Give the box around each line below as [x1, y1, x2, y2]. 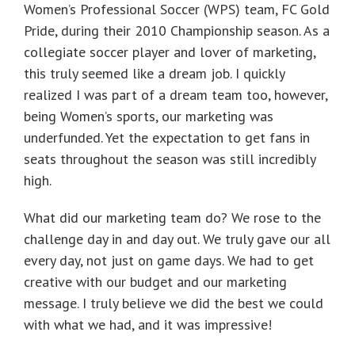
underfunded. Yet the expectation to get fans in [24, 128, 310, 147]
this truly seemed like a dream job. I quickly [24, 63, 284, 82]
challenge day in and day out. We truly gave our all [24, 229, 330, 248]
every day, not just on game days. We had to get [24, 250, 314, 269]
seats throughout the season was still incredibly [24, 149, 315, 168]
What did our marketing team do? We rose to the [24, 208, 321, 227]
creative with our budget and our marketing [24, 272, 287, 291]
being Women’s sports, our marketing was [24, 106, 273, 125]
